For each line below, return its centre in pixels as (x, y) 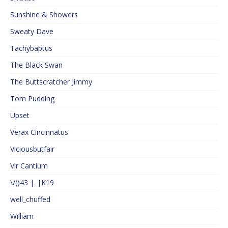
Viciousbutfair (32, 149)
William (22, 216)
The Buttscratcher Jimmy (51, 82)
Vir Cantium (29, 166)
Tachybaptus (31, 48)
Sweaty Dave (32, 32)
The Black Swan (36, 65)
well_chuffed (30, 199)
